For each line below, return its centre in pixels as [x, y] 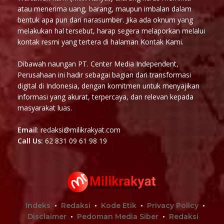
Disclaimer [47, 216]
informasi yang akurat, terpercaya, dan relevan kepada [105, 96]
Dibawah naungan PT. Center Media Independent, [98, 63]
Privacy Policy [172, 205]
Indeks [38, 205]
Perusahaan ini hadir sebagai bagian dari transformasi [104, 74]
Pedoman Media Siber [118, 216]
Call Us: [31, 140]
